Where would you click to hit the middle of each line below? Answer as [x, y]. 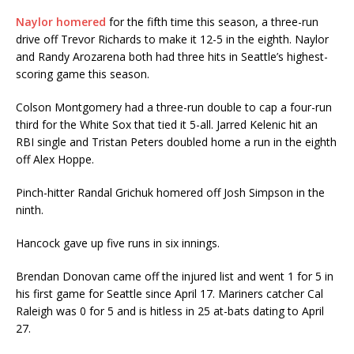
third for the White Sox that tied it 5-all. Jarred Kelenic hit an [167, 125]
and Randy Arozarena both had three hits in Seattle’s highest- [172, 57]
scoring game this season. [83, 74]
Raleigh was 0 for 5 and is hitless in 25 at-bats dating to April [170, 311]
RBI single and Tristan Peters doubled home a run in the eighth [176, 142]
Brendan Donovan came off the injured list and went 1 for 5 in [175, 277]
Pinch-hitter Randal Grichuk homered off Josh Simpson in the [170, 193]
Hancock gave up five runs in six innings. [118, 243]
